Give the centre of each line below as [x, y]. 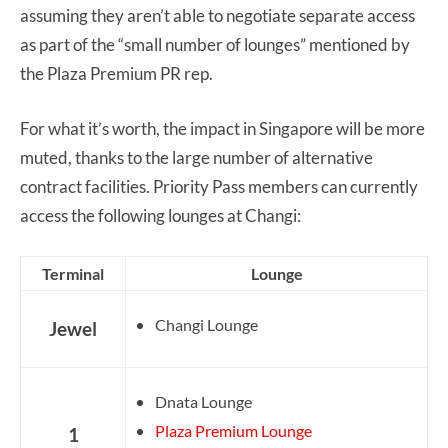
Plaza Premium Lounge [233, 430]
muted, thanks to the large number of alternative [196, 157]
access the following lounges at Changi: [160, 215]
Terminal [73, 273]
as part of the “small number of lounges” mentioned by [215, 44]
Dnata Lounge [203, 401]
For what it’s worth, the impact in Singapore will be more [222, 128]
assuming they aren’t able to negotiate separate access [217, 15]
